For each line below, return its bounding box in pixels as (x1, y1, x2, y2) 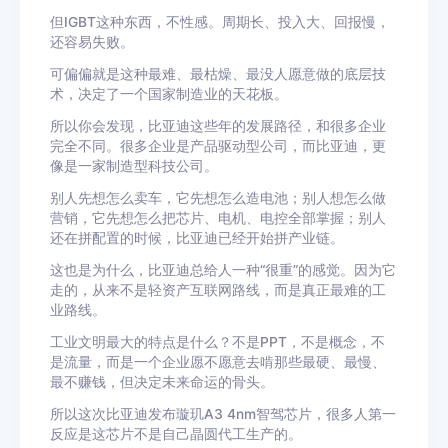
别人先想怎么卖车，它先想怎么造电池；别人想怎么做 (50, 190, 386, 206)
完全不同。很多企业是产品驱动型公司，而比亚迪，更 (50, 138, 386, 154)
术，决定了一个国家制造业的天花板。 (50, 86, 288, 102)
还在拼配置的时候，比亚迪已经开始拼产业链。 (50, 230, 344, 246)
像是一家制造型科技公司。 (50, 158, 218, 174)
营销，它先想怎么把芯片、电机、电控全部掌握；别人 (50, 210, 386, 226)
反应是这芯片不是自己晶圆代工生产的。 (50, 426, 302, 442)
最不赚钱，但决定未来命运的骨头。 (50, 374, 274, 390)
